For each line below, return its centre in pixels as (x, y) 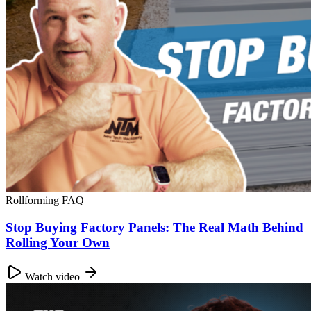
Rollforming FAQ (45, 201)
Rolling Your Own (58, 242)
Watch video (52, 276)
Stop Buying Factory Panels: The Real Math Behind (154, 227)
